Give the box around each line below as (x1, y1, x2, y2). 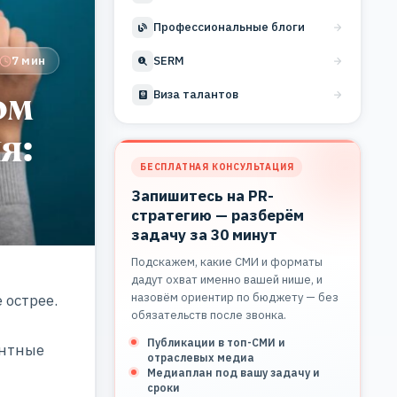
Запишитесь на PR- (131, 185, 274, 206)
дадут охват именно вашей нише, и (131, 271, 323, 287)
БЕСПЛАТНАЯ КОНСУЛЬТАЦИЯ (140, 160, 294, 173)
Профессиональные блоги (153, 19, 305, 35)
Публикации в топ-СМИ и (147, 335, 285, 349)
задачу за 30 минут (131, 224, 277, 245)
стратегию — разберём (131, 205, 304, 225)
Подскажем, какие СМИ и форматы (131, 253, 323, 269)
